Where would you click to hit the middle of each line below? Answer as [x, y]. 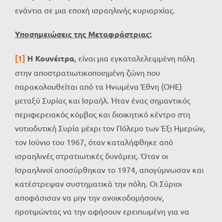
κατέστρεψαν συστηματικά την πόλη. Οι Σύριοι [98, 184]
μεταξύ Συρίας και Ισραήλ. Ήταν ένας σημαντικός [103, 100]
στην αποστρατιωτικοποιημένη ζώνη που [87, 73]
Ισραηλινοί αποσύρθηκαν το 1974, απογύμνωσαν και [109, 170]
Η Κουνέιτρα [51, 58]
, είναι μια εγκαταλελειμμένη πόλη [135, 58]
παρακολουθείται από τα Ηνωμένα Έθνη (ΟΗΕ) [98, 86]
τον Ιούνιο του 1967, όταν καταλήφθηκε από [94, 142]
